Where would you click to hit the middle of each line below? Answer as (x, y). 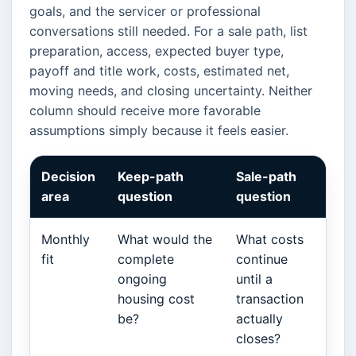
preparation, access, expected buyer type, (157, 50)
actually (259, 318)
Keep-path (151, 176)
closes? (258, 338)
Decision (68, 176)
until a (254, 279)
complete (146, 259)
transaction (270, 298)
